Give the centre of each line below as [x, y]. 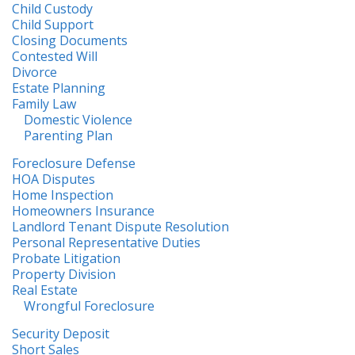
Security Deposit [61, 333]
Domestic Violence [78, 119]
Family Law [44, 103]
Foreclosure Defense [74, 163]
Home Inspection [63, 195]
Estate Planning [59, 88]
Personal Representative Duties [106, 242]
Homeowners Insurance [83, 210]
